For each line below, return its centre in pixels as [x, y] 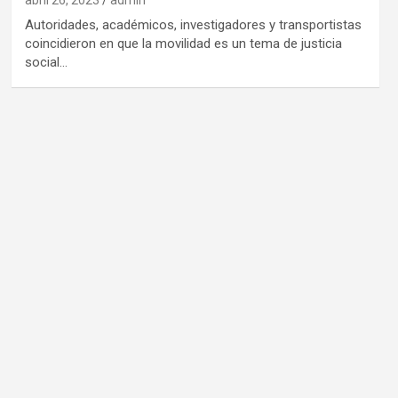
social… [46, 62]
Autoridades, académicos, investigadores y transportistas [193, 24]
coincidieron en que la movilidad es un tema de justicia [183, 43]
